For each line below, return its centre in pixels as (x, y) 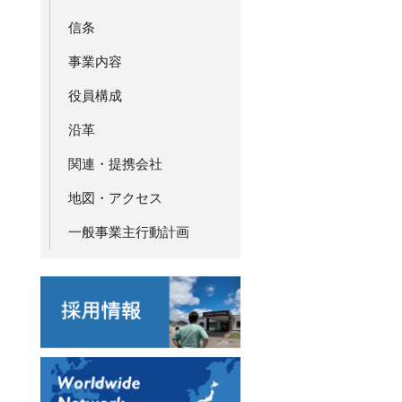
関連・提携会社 (115, 164)
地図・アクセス (115, 198)
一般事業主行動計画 (128, 232)
